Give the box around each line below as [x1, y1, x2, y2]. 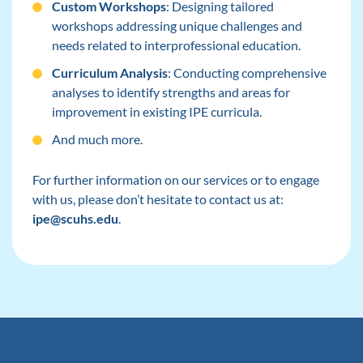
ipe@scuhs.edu [32, 211, 118, 226]
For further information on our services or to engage [32, 172, 319, 187]
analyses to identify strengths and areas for [51, 84, 290, 100]
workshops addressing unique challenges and [51, 18, 302, 33]
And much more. [51, 131, 143, 147]
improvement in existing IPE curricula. [51, 104, 262, 119]
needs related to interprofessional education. [51, 37, 301, 53]
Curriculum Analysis [51, 65, 168, 80]
